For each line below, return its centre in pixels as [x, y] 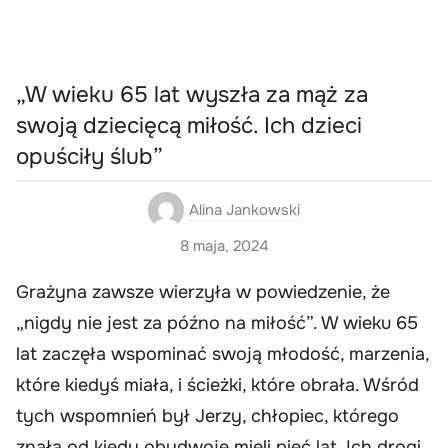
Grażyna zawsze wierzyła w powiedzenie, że [203, 291]
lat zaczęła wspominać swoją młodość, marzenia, [222, 353]
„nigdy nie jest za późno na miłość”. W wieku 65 [217, 322]
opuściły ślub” [89, 157]
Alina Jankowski [244, 209]
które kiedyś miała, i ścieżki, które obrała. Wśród [217, 384]
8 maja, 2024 [224, 245]
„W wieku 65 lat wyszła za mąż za [192, 95]
